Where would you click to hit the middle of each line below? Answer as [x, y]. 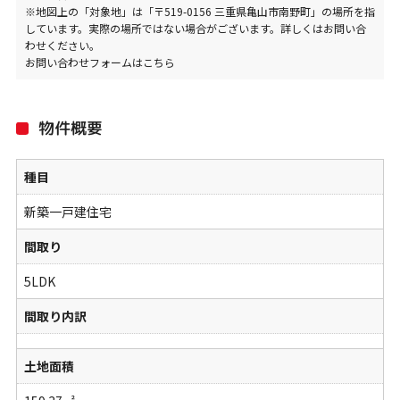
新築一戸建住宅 [67, 212]
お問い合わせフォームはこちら [100, 62]
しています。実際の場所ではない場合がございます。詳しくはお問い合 [195, 28]
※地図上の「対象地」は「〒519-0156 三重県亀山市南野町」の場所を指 [200, 11]
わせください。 [62, 45]
